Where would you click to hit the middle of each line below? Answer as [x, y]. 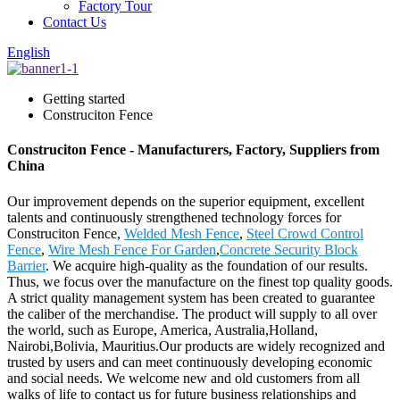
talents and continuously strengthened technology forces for [174, 217]
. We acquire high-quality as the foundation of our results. [207, 265]
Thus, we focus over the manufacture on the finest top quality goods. [200, 281]
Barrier [26, 265]
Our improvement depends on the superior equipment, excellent [186, 201]
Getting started [84, 99]
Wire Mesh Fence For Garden [132, 249]
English [29, 52]
